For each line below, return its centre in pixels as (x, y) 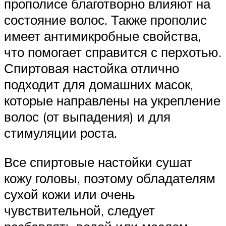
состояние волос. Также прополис (105, 19)
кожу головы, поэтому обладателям (110, 178)
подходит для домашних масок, (99, 84)
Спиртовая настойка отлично (92, 68)
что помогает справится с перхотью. (113, 52)
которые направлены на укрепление (112, 100)
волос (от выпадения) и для (87, 116)
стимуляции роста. (61, 132)
